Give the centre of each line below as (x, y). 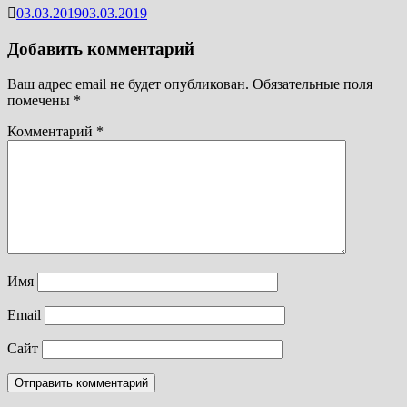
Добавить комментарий (101, 49)
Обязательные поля (313, 84)
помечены (40, 100)
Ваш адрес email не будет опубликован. (128, 84)
